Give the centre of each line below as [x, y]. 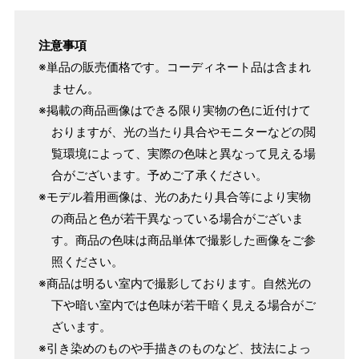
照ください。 [87, 262]
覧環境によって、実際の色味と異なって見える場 [183, 154]
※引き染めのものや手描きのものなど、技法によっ [175, 349]
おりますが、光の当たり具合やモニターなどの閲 [183, 132]
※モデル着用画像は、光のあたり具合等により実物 [175, 197]
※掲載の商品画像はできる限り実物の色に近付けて [175, 111]
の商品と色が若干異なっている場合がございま [177, 219]
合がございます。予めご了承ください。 [159, 175]
